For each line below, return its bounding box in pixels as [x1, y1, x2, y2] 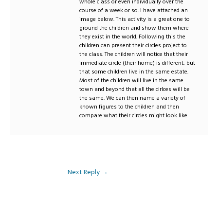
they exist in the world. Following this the [79, 32, 186, 41]
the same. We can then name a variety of [79, 93, 186, 102]
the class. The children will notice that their [79, 50, 188, 58]
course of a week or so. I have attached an [79, 6, 188, 15]
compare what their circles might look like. [79, 111, 189, 120]
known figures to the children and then [79, 102, 180, 111]
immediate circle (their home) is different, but [79, 58, 196, 67]
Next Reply [68, 167, 101, 177]
